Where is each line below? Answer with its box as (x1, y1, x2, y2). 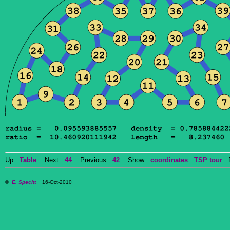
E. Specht (12, 179, 36, 185)
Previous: (72, 156, 112, 164)
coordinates (150, 156, 188, 164)
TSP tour (194, 156, 222, 164)
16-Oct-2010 (36, 179, 72, 185)
